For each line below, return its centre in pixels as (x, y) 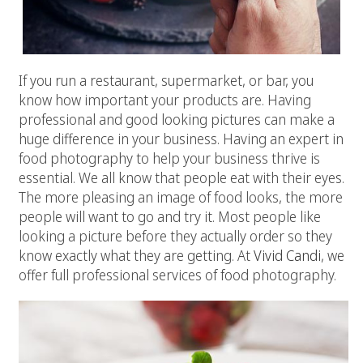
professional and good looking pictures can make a (177, 119)
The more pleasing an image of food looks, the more (181, 196)
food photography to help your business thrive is (169, 158)
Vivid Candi (287, 255)
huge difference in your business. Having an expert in (181, 138)
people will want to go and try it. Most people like (170, 216)
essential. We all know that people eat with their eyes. (181, 177)
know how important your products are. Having (165, 99)
